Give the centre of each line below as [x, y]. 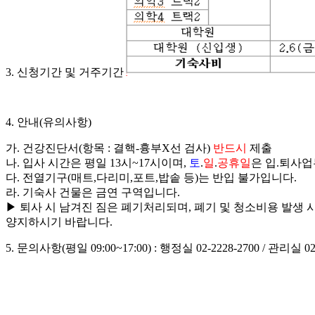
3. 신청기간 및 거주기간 [65, 72]
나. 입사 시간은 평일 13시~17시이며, [97, 162]
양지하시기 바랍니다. [59, 221]
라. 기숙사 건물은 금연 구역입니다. [93, 192]
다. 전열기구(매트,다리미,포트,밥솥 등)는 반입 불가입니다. [151, 177]
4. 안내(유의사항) [49, 122]
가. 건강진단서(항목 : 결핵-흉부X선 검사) [109, 148]
